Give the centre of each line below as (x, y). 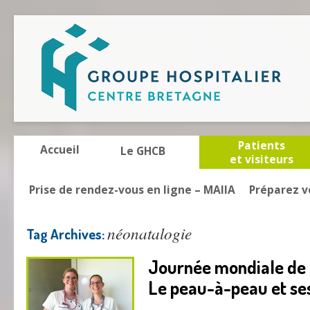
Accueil (60, 149)
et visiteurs (262, 159)
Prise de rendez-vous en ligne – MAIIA (132, 190)
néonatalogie (149, 233)
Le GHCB (143, 151)
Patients (262, 145)
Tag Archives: (67, 234)
